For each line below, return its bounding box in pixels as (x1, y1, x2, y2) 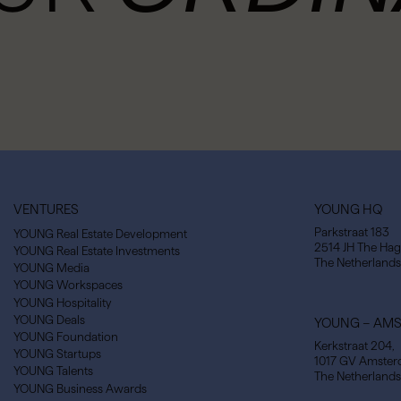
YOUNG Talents (13, 364, 93, 379)
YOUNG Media (13, 261, 90, 276)
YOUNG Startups (13, 347, 101, 362)
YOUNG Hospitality (13, 295, 111, 310)
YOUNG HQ (314, 201, 382, 217)
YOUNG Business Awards (13, 381, 147, 396)
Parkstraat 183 (314, 226, 389, 240)
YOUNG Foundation (13, 330, 118, 345)
